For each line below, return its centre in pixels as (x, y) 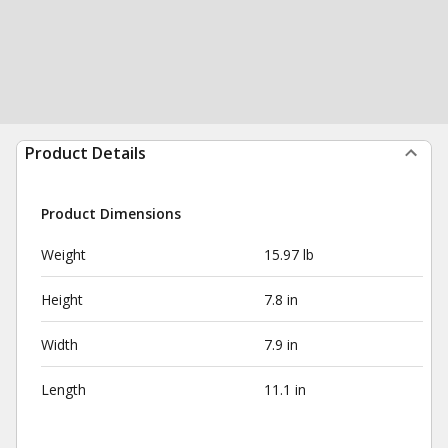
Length (63, 389)
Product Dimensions (111, 213)
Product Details (85, 153)
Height (62, 299)
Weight (63, 254)
